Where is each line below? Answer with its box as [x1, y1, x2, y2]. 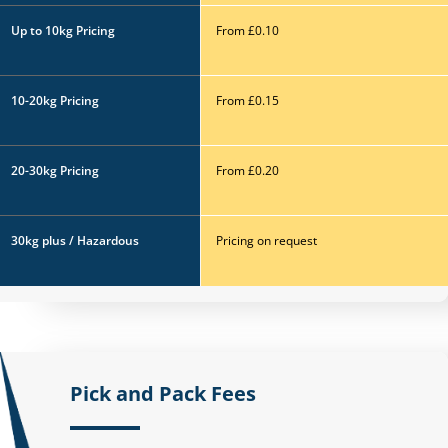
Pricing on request [215, 232, 317, 249]
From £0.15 [215, 92, 279, 109]
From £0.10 [215, 22, 279, 39]
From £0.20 [215, 162, 279, 179]
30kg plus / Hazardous [11, 232, 139, 249]
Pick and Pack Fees [70, 380, 256, 407]
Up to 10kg [11, 22, 76, 39]
